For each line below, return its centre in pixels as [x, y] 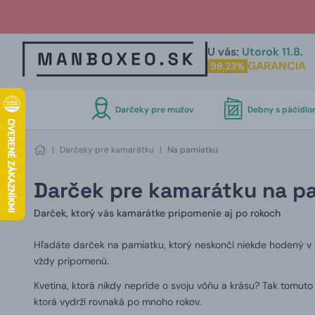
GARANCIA [276, 66]
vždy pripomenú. [71, 261]
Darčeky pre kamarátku [107, 150]
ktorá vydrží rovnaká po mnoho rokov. [117, 302]
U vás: [223, 52]
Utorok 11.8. [272, 52]
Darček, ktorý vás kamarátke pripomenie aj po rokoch [157, 213]
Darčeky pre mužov [154, 110]
